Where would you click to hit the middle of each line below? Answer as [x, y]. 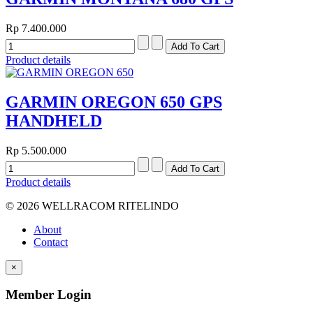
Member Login [49, 295]
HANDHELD [54, 121]
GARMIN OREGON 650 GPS [114, 102]
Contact [51, 242]
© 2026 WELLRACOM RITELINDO [92, 205]
